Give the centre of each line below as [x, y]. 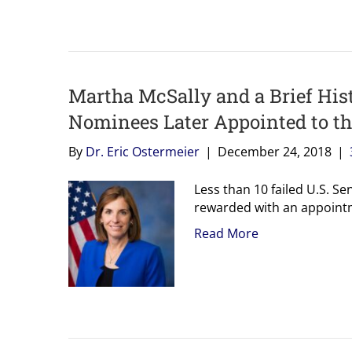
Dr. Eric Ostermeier [143, 151]
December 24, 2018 [275, 151]
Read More [226, 233]
